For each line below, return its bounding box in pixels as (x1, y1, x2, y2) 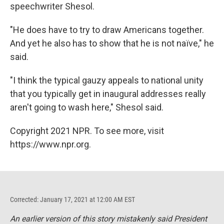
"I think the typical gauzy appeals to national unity (10, 74, 203, 85)
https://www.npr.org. (10, 138, 91, 149)
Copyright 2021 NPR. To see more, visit (10, 125, 164, 136)
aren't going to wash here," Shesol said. (10, 101, 163, 112)
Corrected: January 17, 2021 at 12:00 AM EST (10, 195, 135, 203)
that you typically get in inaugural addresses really (10, 88, 206, 99)
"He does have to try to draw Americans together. (10, 24, 204, 35)
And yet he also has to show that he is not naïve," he (10, 37, 214, 48)
